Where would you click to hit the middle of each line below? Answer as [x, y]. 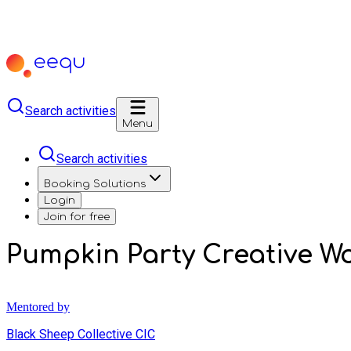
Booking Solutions [95, 184]
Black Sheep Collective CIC [81, 334]
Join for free [77, 217]
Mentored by [38, 306]
